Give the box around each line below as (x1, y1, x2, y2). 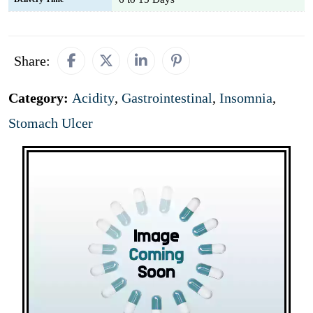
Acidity (72, 90, 115, 105)
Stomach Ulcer (8, 115, 93, 131)
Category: (8, 90, 72, 105)
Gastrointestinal (122, 90, 212, 105)
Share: (14, 53, 50, 68)
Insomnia (219, 90, 272, 105)
